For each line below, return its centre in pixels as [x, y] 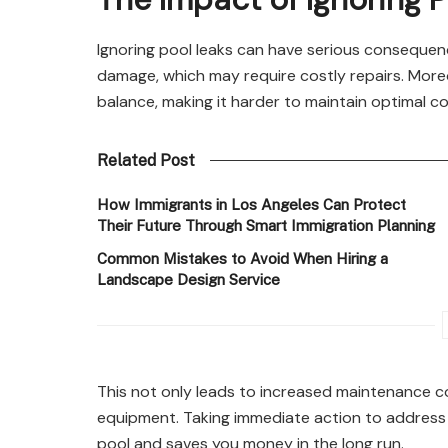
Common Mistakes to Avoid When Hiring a [242, 258]
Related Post [146, 160]
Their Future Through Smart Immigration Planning [266, 225]
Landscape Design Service [188, 279]
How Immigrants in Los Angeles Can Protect [251, 204]
